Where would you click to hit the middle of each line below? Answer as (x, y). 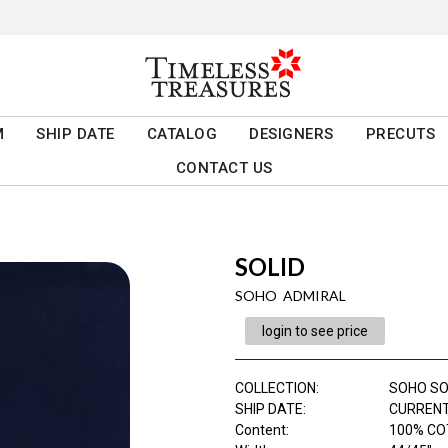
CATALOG (182, 134)
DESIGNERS (291, 134)
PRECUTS (400, 134)
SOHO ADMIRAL (290, 296)
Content (260, 430)
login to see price (314, 331)
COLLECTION (275, 388)
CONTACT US (224, 168)
